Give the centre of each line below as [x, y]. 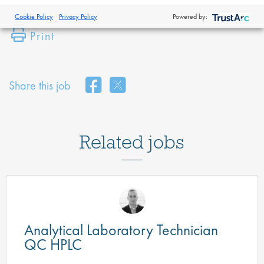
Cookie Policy [34, 16]
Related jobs [132, 142]
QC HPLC [53, 245]
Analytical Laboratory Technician [121, 230]
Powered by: [190, 16]
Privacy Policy [78, 16]
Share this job [40, 85]
